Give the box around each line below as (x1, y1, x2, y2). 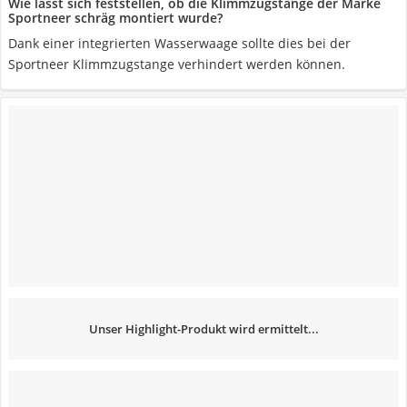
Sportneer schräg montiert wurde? (8, 9, 223, 26)
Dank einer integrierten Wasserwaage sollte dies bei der (8, 35, 351, 52)
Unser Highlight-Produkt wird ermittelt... (88, 320, 319, 337)
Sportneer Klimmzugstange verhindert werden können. (8, 55, 345, 73)
